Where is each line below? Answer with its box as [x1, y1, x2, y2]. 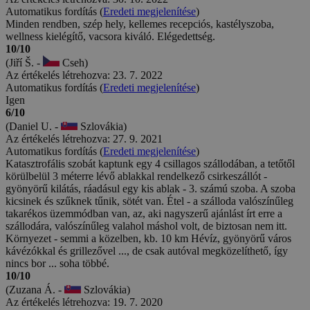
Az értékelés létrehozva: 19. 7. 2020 [6, 295, 163, 308]
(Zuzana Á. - [6, 283, 64, 295]
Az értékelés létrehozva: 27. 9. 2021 [6, 132, 163, 145]
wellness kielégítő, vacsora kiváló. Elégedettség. [6, 30, 215, 42]
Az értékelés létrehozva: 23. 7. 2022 [6, 69, 163, 81]
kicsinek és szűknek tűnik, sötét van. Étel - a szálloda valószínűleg [6, 194, 293, 207]
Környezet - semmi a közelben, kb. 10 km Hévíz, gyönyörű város [6, 232, 291, 244]
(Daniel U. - [6, 120, 61, 132]
